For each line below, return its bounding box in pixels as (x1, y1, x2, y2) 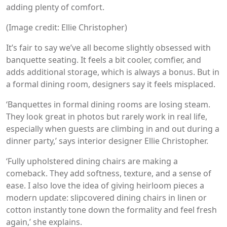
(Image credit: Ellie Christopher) (6, 21, 127, 33)
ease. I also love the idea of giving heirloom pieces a (6, 179, 204, 191)
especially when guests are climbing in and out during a (6, 123, 219, 134)
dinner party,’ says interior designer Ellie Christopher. (6, 135, 208, 146)
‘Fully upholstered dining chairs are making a (6, 155, 178, 167)
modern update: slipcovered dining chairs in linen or (6, 192, 207, 203)
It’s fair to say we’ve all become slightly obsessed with (6, 42, 211, 53)
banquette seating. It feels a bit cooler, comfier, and (6, 54, 201, 65)
